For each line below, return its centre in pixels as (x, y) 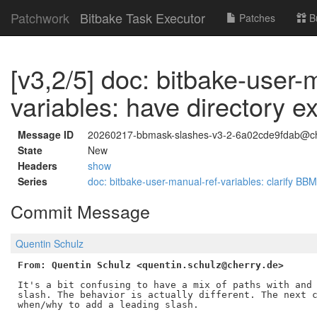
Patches (256, 18)
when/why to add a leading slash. (108, 304)
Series (33, 181)
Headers (38, 166)
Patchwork (40, 18)
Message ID (46, 134)
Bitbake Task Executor (143, 18)
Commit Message (80, 211)
